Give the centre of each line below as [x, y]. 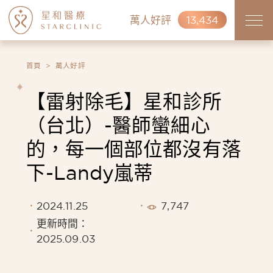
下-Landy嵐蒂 [90, 172]
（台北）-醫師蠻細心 [118, 125]
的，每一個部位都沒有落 [133, 148]
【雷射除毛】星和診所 [124, 101]
